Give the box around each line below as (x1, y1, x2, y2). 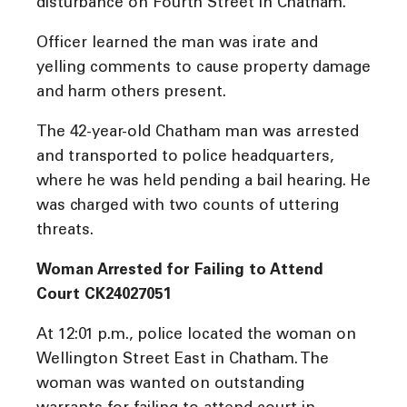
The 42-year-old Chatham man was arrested (36, 125, 359, 142)
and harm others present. (36, 85, 226, 102)
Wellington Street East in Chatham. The (36, 352, 329, 369)
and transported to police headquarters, (36, 150, 334, 166)
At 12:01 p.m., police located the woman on (36, 328, 356, 344)
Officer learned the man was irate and (36, 36, 318, 53)
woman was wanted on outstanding (36, 377, 304, 393)
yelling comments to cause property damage (36, 61, 371, 77)
